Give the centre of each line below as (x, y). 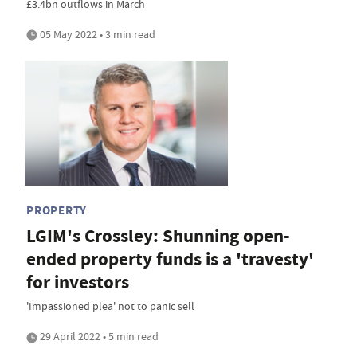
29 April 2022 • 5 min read (98, 336)
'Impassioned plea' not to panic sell (110, 306)
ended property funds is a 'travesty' (170, 259)
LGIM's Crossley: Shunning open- (158, 236)
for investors (78, 282)
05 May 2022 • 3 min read (96, 34)
